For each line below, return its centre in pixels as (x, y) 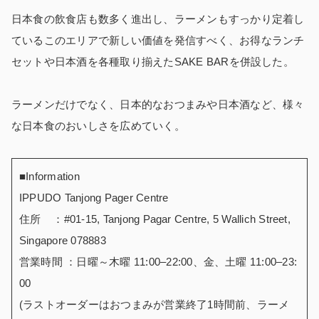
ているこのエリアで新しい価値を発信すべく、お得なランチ (158, 40)
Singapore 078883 (63, 240)
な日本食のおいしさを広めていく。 (98, 125)
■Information (49, 176)
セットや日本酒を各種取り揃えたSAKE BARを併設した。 (153, 61)
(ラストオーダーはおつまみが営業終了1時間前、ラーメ (155, 304)
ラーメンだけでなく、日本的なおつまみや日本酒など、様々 (158, 104)
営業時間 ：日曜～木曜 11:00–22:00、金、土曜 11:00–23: (158, 261)
